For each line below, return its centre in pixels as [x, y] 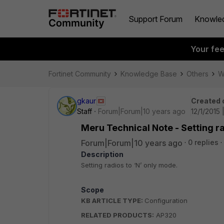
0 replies [203, 142]
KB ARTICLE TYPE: [113, 200]
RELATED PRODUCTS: [117, 215]
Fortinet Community [80, 74]
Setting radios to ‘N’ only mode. [129, 165]
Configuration [166, 200]
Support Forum [155, 19]
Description [102, 154]
